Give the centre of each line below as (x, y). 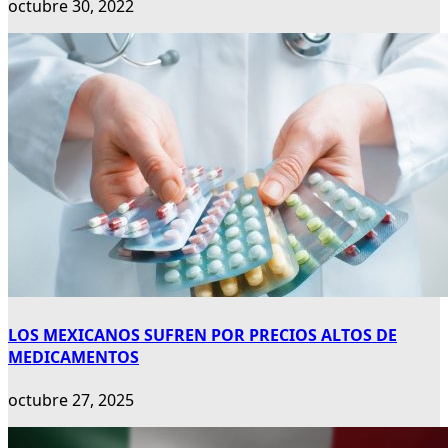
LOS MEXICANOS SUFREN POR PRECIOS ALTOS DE (202, 334)
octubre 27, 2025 (71, 399)
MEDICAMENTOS (73, 356)
